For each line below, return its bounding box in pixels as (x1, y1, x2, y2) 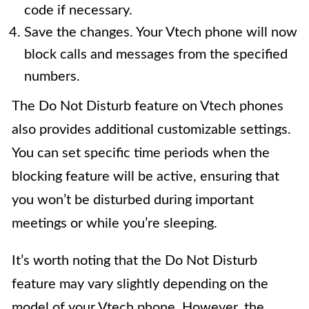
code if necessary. (24, 3, 132, 18)
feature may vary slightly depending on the (12, 277, 268, 292)
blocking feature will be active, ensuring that (12, 170, 279, 184)
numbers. (24, 70, 80, 84)
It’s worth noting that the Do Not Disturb (12, 254, 257, 268)
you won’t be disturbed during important (12, 193, 254, 208)
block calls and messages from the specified (24, 48, 288, 62)
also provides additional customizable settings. (12, 123, 291, 137)
